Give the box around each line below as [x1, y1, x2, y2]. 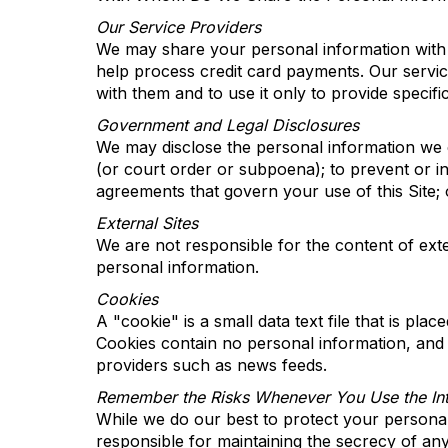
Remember [96, 387, 182, 407]
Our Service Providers [96, 17, 261, 37]
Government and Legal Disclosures [96, 115, 364, 135]
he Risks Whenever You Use [187, 387, 403, 407]
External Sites [96, 213, 198, 233]
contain [161, 333, 217, 353]
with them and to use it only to [96, 83, 331, 103]
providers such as [96, 355, 237, 375]
